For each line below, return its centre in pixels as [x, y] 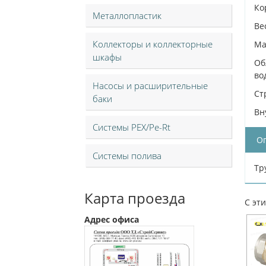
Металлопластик [127, 15]
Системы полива [127, 156]
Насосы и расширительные [150, 85]
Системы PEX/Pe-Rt [132, 127]
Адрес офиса [112, 219]
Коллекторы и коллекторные [153, 44]
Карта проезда [135, 198]
